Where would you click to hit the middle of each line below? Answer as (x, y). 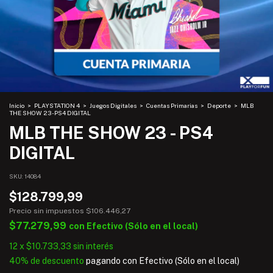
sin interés (93, 246)
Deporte (219, 105)
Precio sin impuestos (48, 211)
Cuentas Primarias (172, 105)
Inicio (17, 105)
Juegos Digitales (114, 105)
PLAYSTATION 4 (57, 105)
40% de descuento (47, 261)
